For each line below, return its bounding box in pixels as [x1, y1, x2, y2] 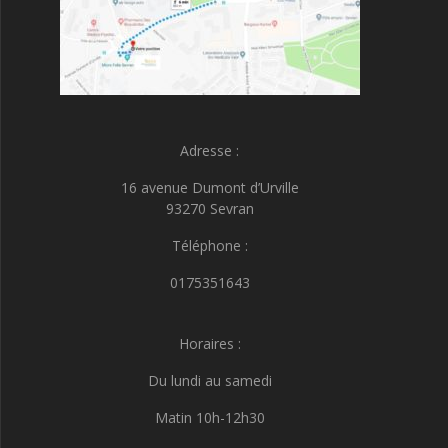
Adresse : [180, 141, 239, 160]
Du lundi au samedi [147, 371, 272, 390]
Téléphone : [171, 236, 248, 255]
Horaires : [178, 334, 241, 353]
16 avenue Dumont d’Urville [120, 178, 299, 197]
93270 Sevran [165, 199, 254, 218]
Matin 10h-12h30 [154, 408, 265, 427]
